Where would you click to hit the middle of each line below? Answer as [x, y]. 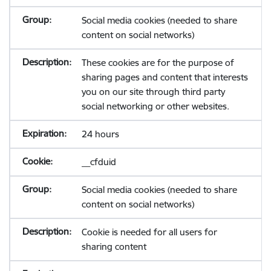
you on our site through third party [153, 92]
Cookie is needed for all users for [149, 232]
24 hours [100, 134]
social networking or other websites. [155, 106]
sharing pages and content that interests [165, 77]
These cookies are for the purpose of [158, 63]
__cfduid [99, 162]
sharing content [114, 247]
